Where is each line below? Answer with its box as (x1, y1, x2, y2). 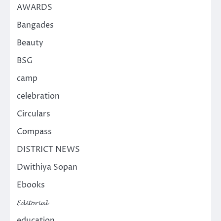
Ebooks (17, 179, 45, 190)
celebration (17, 90, 60, 102)
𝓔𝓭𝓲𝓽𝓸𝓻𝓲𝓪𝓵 (17, 197, 48, 208)
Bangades (17, 19, 54, 31)
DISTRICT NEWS (17, 144, 80, 155)
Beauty (17, 37, 43, 48)
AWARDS (17, 1, 52, 13)
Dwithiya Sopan (17, 161, 77, 173)
